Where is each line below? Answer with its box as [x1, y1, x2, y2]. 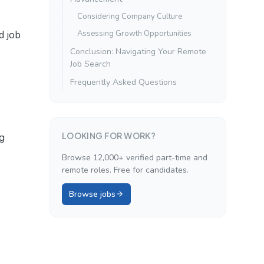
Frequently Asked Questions [70, 76, 177, 88]
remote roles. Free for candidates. [62, 164, 189, 176]
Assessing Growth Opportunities [77, 28, 192, 39]
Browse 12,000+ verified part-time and [62, 151, 207, 163]
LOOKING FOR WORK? [62, 130, 156, 141]
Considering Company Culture [77, 11, 182, 22]
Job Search [70, 58, 111, 70]
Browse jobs [69, 188, 115, 200]
